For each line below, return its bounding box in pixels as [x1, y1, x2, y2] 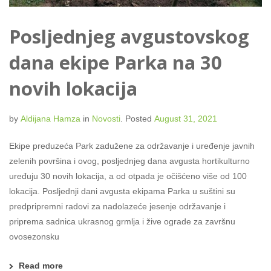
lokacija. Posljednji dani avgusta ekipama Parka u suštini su [9, 186, 235, 196]
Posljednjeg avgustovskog [9, 23, 249, 49]
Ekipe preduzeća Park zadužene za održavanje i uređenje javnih [9, 140, 255, 151]
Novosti [92, 113, 120, 123]
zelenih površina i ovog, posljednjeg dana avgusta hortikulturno [9, 155, 250, 166]
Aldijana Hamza [21, 113, 80, 123]
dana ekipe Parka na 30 [9, 49, 222, 75]
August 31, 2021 [154, 113, 217, 123]
